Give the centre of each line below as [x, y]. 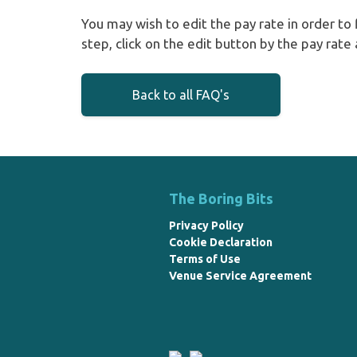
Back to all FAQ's [181, 95]
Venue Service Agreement [240, 276]
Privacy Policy [206, 226]
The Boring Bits [221, 198]
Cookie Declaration [221, 242]
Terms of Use [205, 259]
